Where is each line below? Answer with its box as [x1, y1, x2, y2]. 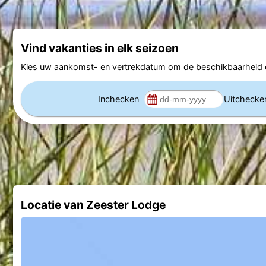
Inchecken [97, 93, 141, 104]
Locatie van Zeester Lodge [20, 197, 166, 212]
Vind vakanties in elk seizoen [20, 40, 179, 55]
